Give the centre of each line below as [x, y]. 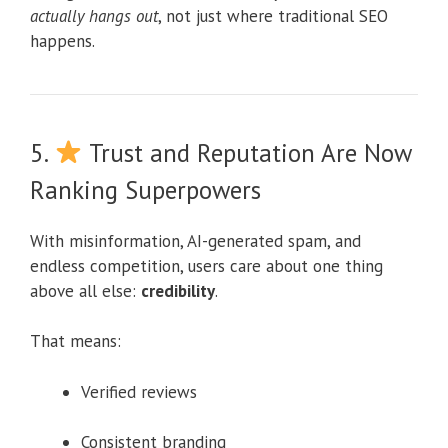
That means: [75, 341]
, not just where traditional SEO [273, 15]
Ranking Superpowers [145, 189]
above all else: [85, 290]
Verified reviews [139, 391]
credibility [178, 290]
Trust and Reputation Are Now [246, 152]
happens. [62, 40]
